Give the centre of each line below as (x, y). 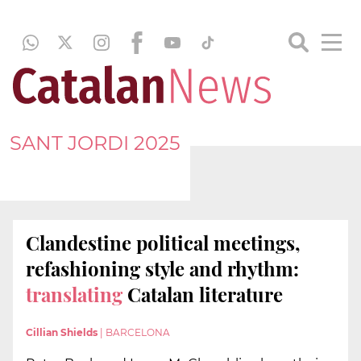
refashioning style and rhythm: (162, 268)
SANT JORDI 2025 (95, 143)
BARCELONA (138, 332)
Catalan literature (203, 294)
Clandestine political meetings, (163, 243)
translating (74, 294)
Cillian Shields (62, 332)
